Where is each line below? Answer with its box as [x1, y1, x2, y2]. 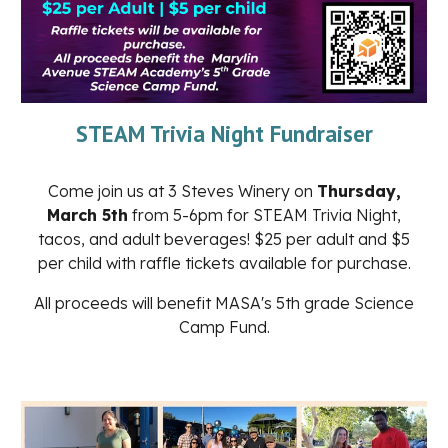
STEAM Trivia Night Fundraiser [75, 119, 373, 149]
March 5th [47, 205, 128, 226]
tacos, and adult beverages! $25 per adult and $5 [38, 229, 410, 250]
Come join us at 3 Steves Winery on [47, 181, 317, 202]
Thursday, [316, 181, 401, 202]
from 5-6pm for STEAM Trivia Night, [128, 205, 401, 226]
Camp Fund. [178, 317, 270, 338]
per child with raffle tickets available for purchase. [37, 253, 411, 274]
